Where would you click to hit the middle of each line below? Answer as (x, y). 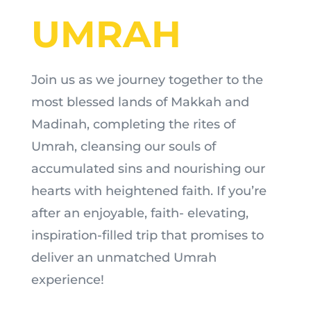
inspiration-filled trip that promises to (147, 236)
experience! (67, 280)
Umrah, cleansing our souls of (123, 147)
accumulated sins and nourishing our (148, 169)
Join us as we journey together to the (147, 80)
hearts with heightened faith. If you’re (149, 191)
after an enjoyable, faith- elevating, (140, 213)
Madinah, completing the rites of (133, 125)
